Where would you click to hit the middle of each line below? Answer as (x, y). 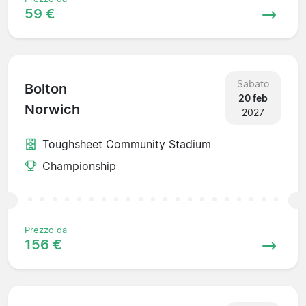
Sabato (253, 83)
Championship (79, 166)
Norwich (52, 110)
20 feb (253, 98)
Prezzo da (46, 229)
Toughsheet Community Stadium (127, 144)
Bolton (46, 89)
